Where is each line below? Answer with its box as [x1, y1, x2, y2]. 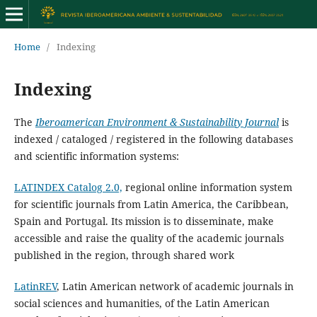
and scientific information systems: [13, 149, 179, 163]
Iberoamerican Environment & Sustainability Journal [35, 115, 279, 129]
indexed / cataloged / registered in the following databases [13, 132, 293, 146]
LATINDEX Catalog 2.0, [13, 180, 122, 194]
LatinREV [13, 279, 57, 293]
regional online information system [122, 180, 292, 194]
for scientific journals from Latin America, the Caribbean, [13, 197, 289, 211]
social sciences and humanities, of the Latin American [13, 296, 270, 310]
